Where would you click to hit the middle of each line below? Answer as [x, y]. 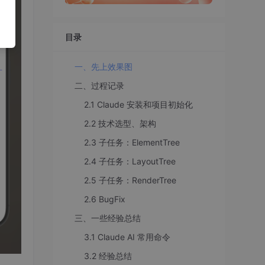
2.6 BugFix [105, 199]
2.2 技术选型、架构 [120, 123]
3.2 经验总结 [108, 256]
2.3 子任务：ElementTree [132, 142]
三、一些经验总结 [108, 218]
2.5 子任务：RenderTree [130, 180]
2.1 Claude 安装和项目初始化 [138, 104]
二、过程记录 [99, 85]
